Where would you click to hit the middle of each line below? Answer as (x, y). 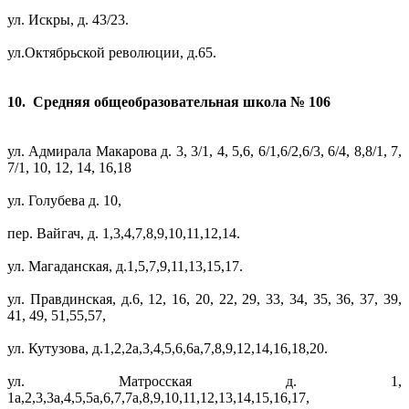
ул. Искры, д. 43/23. (68, 20)
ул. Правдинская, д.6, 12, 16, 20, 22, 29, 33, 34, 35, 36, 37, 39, (204, 299)
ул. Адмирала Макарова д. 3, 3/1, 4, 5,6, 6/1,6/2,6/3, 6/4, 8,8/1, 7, (204, 152)
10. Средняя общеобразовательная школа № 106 (169, 102)
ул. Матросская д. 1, (204, 382)
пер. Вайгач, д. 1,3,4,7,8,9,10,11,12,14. (124, 234)
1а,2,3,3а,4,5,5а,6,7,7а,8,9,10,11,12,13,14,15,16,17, (158, 398)
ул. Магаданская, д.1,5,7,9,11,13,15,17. (125, 267)
